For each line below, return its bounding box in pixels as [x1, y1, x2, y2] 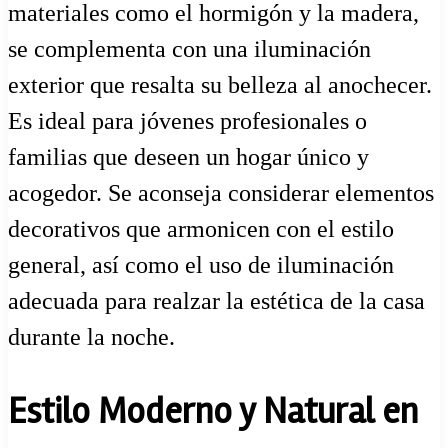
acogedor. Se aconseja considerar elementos [8, 180, 434, 207]
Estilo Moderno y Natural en [8, 390, 418, 435]
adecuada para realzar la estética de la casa [8, 288, 425, 315]
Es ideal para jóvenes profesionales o [8, 108, 367, 135]
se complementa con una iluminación [8, 36, 371, 63]
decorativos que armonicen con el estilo [8, 216, 394, 243]
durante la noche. [8, 324, 175, 351]
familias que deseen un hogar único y [8, 144, 369, 171]
